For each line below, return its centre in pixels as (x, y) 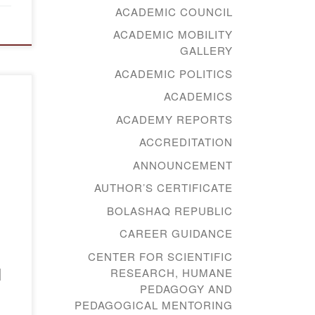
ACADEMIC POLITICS (174, 73)
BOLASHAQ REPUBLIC (170, 210)
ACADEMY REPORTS (174, 119)
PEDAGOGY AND (186, 288)
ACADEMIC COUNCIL (174, 11)
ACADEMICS (198, 96)
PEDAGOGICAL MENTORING (154, 304)
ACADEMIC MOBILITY (173, 34)
